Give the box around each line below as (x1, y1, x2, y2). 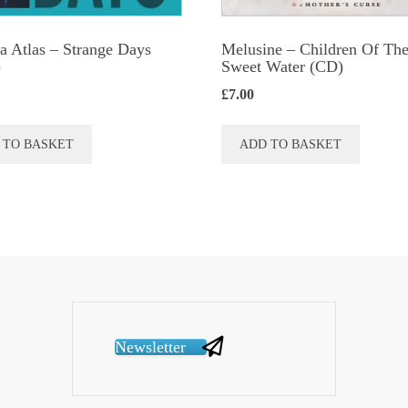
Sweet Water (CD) (221, 56, 344, 76)
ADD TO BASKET (240, 137, 342, 151)
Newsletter (115, 337, 186, 356)
